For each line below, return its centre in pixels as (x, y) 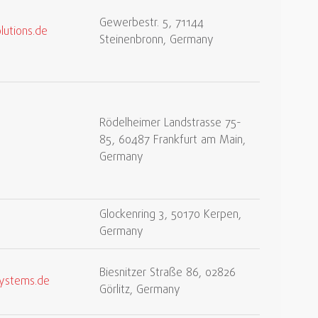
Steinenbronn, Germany (157, 40)
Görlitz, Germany (140, 290)
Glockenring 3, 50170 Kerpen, (170, 215)
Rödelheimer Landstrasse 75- (170, 124)
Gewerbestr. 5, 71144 (152, 23)
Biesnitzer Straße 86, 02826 (168, 273)
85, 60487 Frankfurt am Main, (172, 141)
